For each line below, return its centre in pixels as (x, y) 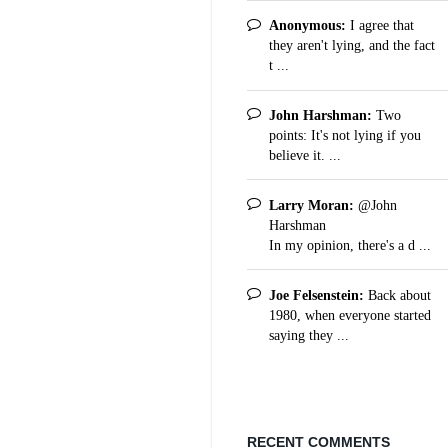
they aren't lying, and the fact (351, 45)
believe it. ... (304, 154)
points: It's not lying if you (344, 134)
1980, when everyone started (349, 314)
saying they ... (308, 334)
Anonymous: (307, 25)
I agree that (379, 25)
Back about (397, 294)
